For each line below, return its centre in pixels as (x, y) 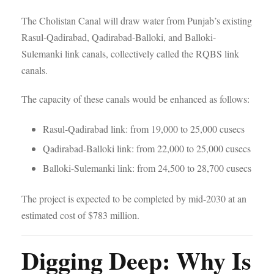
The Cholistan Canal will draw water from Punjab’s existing (137, 20)
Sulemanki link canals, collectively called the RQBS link (130, 54)
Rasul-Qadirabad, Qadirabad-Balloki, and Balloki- (119, 37)
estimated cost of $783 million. (80, 215)
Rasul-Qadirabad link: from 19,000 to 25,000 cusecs (144, 129)
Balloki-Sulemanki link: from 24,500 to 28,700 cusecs (147, 168)
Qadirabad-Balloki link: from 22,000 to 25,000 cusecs (147, 148)
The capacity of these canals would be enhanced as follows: (135, 99)
